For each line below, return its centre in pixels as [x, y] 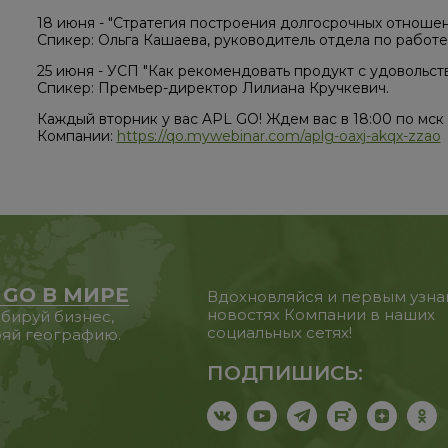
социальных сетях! [280, 333]
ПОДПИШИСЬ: [285, 373]
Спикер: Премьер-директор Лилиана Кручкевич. [212, 88]
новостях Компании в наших [321, 315]
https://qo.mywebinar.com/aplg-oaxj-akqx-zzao [278, 136]
